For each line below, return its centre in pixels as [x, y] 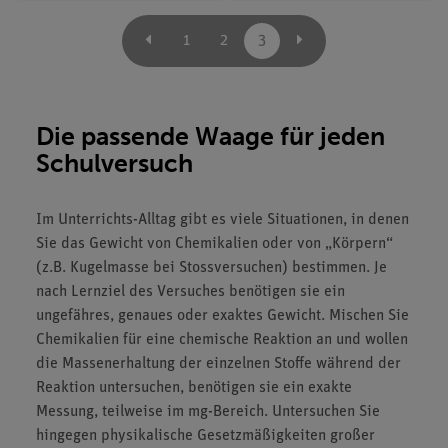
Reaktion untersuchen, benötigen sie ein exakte [194, 388]
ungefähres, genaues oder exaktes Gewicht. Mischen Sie [222, 316]
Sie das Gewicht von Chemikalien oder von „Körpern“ [214, 244]
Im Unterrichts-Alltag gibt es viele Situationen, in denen [222, 220]
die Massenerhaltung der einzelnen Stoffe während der [218, 364]
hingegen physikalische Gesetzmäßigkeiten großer [205, 436]
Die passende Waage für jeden [210, 136]
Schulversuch [114, 163]
